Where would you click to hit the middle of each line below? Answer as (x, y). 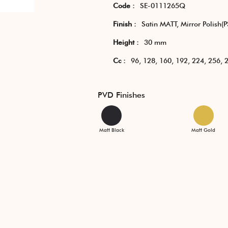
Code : (124, 6)
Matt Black (111, 130)
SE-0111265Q (162, 6)
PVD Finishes (121, 95)
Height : (126, 42)
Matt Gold (204, 130)
